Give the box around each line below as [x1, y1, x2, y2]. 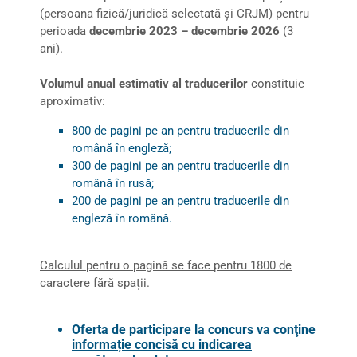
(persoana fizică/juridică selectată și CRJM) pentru [40, 6, 309, 21]
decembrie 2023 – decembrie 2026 [89, 23, 283, 38]
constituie [248, 76, 304, 91]
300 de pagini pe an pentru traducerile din [72, 158, 289, 173]
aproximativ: [40, 93, 105, 108]
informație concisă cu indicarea [72, 336, 252, 352]
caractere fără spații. [40, 275, 150, 290]
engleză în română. [72, 210, 172, 226]
